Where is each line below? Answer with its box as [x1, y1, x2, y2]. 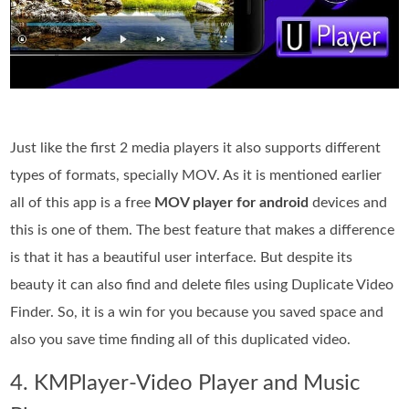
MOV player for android [154, 194, 309, 210]
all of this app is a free [10, 194, 155, 210]
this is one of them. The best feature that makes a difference [10, 222, 395, 237]
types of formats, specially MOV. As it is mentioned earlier [10, 167, 383, 183]
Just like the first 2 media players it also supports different [10, 140, 382, 155]
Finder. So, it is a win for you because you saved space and [10, 304, 384, 320]
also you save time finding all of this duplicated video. [10, 331, 351, 347]
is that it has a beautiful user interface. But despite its [10, 249, 353, 265]
